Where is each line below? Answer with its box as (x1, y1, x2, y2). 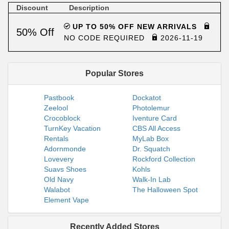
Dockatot (132, 94, 161, 102)
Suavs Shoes (44, 165, 86, 173)
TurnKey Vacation (44, 124, 101, 132)
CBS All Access (132, 124, 180, 132)
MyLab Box (132, 134, 169, 143)
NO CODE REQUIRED (64, 34, 147, 42)
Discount (16, 4, 48, 12)
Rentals (44, 134, 68, 143)
